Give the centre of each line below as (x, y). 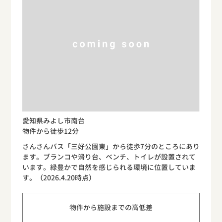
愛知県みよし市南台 (53, 120)
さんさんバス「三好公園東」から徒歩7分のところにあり (111, 146)
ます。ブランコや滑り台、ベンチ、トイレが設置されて (109, 157)
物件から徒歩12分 (50, 131)
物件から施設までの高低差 (111, 207)
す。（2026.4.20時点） (59, 177)
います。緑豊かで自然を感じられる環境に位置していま (109, 167)
